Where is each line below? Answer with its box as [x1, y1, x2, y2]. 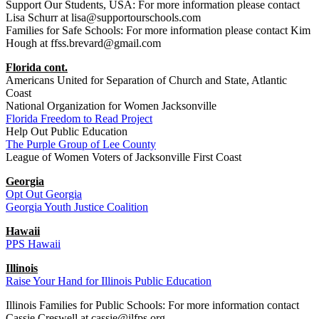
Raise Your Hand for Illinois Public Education [6, 274, 211, 287]
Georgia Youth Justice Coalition [6, 200, 148, 213]
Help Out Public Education [6, 125, 127, 137]
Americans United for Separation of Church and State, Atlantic [6, 73, 287, 86]
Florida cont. [6, 61, 68, 73]
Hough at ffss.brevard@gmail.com [6, 36, 161, 49]
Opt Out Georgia [6, 187, 82, 200]
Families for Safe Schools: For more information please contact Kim [6, 23, 310, 36]
